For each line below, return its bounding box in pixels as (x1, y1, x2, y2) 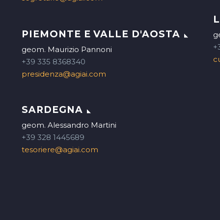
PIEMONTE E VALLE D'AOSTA (22, 28, 180, 40)
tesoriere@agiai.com (22, 145, 98, 155)
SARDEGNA (22, 104, 83, 116)
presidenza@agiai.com (22, 69, 106, 79)
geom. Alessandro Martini (22, 120, 116, 130)
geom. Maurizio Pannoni (22, 44, 112, 54)
